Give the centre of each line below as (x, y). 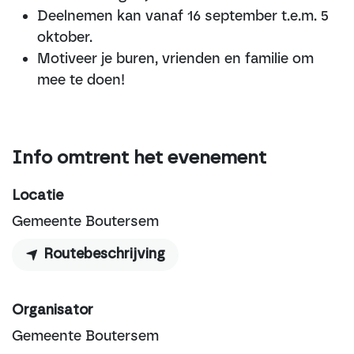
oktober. (65, 37)
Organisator (53, 311)
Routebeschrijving (102, 254)
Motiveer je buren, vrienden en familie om (175, 58)
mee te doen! (81, 80)
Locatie (38, 196)
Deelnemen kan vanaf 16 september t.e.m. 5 (183, 16)
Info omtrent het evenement (139, 158)
